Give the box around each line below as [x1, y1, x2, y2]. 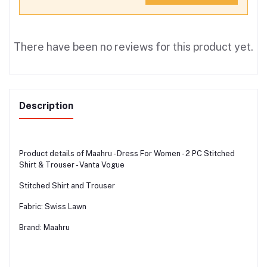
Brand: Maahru [19, 222, 70, 232]
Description [19, 100, 73, 111]
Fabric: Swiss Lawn [19, 201, 86, 211]
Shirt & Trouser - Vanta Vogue [19, 160, 125, 169]
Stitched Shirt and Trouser [19, 181, 115, 190]
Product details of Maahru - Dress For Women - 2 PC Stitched [19, 148, 235, 158]
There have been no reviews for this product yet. [14, 40, 253, 53]
